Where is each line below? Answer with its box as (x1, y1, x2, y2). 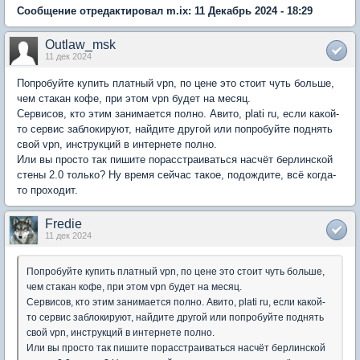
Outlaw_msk (45, 38, 116, 51)
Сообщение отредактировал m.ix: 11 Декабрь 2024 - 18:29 (17, 5, 313, 17)
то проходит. (17, 184, 78, 196)
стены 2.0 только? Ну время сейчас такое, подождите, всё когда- (17, 169, 336, 181)
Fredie (45, 217, 82, 231)
